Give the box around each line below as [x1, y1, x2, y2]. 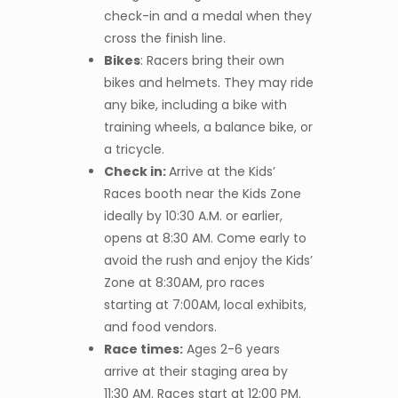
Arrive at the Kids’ [168, 163, 275, 180]
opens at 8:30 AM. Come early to [103, 229, 306, 247]
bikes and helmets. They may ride [103, 74, 314, 92]
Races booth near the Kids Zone [103, 185, 301, 203]
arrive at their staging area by [103, 362, 288, 380]
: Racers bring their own [139, 52, 284, 69]
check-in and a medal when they [103, 7, 312, 25]
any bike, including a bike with [103, 96, 287, 114]
